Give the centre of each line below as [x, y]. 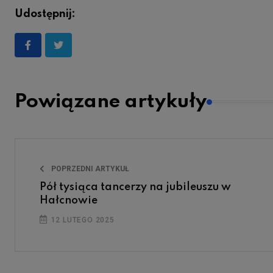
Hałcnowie [69, 201]
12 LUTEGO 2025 [81, 220]
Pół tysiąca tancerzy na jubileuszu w [135, 187]
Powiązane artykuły [111, 102]
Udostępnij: [45, 14]
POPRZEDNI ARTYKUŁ [89, 169]
